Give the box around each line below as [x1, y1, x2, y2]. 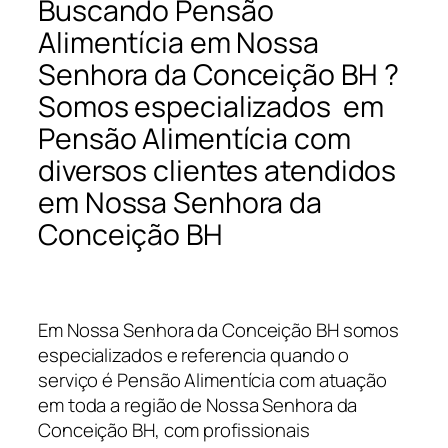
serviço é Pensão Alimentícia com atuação [38, 367, 387, 394]
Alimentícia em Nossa [38, 23, 319, 63]
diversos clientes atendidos [38, 151, 397, 191]
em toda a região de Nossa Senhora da [38, 392, 358, 419]
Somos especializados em [38, 87, 384, 127]
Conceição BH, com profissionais [38, 417, 310, 444]
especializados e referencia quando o [38, 342, 350, 369]
